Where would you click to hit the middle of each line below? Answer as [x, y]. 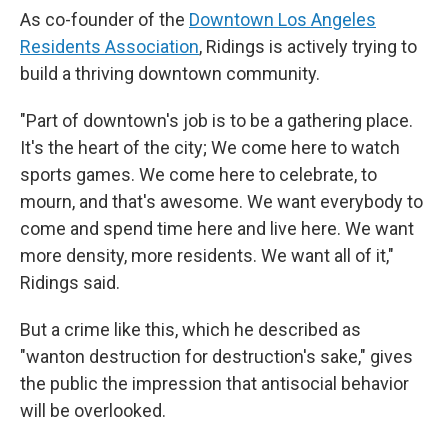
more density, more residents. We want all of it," [207, 255]
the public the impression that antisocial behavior [214, 383]
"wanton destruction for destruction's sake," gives [216, 356]
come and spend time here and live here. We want [217, 228]
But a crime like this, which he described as [190, 329]
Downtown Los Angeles [282, 19]
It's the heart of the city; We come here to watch [210, 147]
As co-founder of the [104, 19]
